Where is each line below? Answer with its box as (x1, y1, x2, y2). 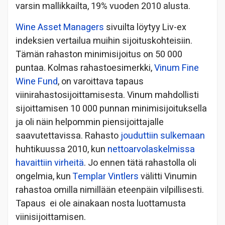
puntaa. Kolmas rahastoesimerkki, (16, 61, 154, 75)
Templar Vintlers (72, 169, 139, 183)
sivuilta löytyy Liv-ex (104, 20, 186, 34)
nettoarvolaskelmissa (107, 142, 195, 156)
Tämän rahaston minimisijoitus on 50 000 (16, 47, 182, 61)
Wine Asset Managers (16, 20, 104, 34)
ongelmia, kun (16, 169, 72, 183)
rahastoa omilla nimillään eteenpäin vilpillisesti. (16, 183, 204, 197)
